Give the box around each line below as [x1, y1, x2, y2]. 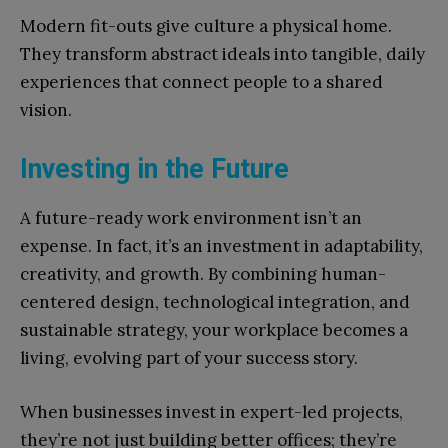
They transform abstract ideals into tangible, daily [20, 43, 425, 66]
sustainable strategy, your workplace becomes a [20, 319, 408, 342]
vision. [20, 99, 72, 122]
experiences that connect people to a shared [20, 71, 383, 94]
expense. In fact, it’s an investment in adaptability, [20, 235, 423, 258]
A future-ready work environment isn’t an [20, 207, 362, 230]
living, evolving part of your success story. [20, 347, 358, 370]
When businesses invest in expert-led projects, [20, 401, 403, 424]
